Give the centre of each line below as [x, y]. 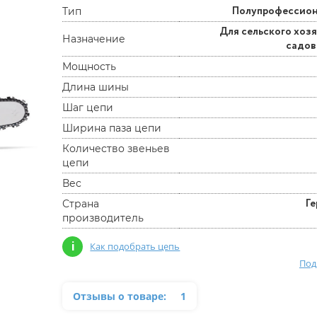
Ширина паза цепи [112, 128]
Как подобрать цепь [135, 246]
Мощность [90, 67]
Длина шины [96, 87]
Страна [81, 204]
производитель [103, 218]
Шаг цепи [88, 108]
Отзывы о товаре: [120, 296]
